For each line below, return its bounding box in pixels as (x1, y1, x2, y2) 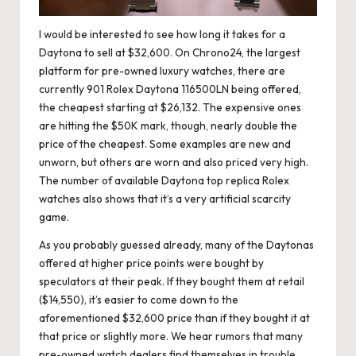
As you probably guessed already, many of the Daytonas (39, 238, 314, 253)
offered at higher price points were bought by (39, 256, 264, 271)
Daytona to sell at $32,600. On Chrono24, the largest (39, 45, 300, 60)
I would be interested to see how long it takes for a (39, 27, 285, 42)
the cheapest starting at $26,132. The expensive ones (39, 100, 301, 115)
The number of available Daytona (39, 173, 207, 188)
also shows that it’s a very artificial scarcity (80, 192, 291, 207)
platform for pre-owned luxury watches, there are (39, 64, 285, 79)
